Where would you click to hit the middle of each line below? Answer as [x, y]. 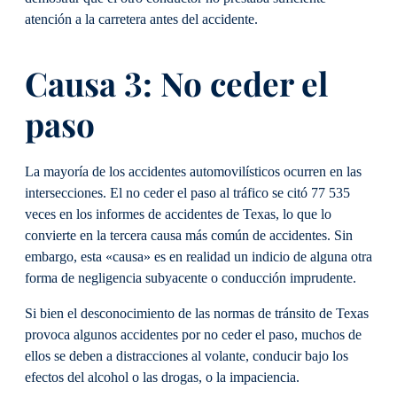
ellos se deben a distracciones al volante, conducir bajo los [187, 356]
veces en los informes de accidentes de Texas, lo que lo [178, 214]
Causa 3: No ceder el [177, 83]
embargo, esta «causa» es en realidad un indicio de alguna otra [198, 257]
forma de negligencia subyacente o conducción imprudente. [191, 278]
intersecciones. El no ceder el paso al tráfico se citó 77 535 [187, 193]
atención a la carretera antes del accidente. [141, 19]
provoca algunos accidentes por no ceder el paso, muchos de [193, 335]
